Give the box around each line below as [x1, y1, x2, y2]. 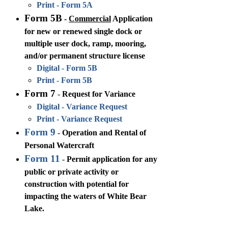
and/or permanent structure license [24, 51, 145, 61]
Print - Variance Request [37, 115, 122, 124]
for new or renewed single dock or [24, 27, 142, 36]
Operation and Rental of [62, 128, 146, 137]
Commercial [69, 14, 111, 23]
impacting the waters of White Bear [24, 192, 147, 201]
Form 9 [24, 127, 55, 138]
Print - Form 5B [37, 76, 92, 85]
